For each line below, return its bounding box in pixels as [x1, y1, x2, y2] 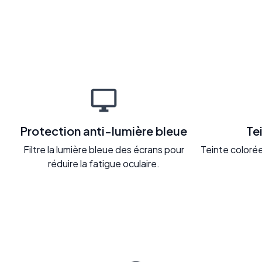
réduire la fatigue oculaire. [47, 157, 160, 170]
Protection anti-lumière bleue [20, 123, 187, 138]
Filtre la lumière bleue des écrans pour [23, 143, 184, 156]
